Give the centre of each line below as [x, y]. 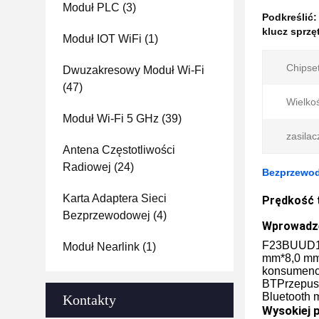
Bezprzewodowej [106, 215]
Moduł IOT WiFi [102, 39]
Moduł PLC [91, 7]
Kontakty [89, 300]
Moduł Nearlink [101, 247]
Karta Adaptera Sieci [115, 198]
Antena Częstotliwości [119, 150]
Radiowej [87, 167]
